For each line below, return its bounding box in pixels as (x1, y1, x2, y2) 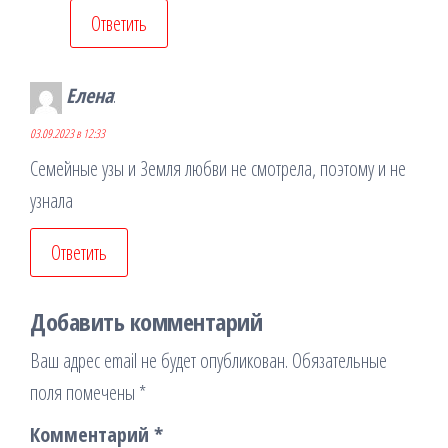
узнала (30, 187, 73, 215)
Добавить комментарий (30, 305, 263, 339)
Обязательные (292, 347, 387, 375)
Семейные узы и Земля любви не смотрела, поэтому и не (30, 155, 406, 183)
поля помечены (30, 379, 139, 407)
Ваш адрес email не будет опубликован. (30, 347, 288, 375)
